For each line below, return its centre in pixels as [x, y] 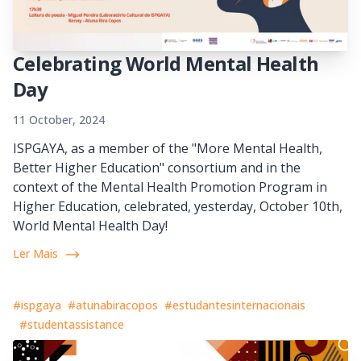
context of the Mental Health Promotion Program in [170, 187]
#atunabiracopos [113, 305]
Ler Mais [35, 254]
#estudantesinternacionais [235, 305]
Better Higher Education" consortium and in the [157, 168]
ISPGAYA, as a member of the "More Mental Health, [168, 149]
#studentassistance [72, 325]
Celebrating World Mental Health [166, 64]
